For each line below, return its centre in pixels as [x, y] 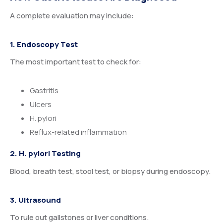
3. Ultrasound [35, 200]
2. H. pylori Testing [45, 154]
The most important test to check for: [76, 62]
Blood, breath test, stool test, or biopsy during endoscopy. [110, 171]
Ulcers [41, 105]
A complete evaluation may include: [72, 15]
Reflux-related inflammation [78, 132]
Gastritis [44, 91]
